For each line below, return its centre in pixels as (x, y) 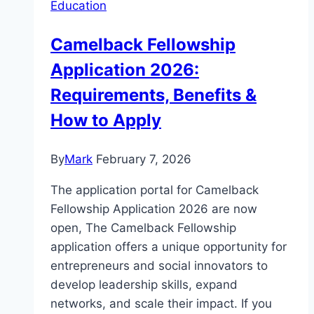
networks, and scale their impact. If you (161, 304)
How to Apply (106, 121)
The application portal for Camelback (155, 190)
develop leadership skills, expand (144, 285)
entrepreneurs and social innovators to (159, 266)
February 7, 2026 (144, 159)
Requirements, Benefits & (153, 95)
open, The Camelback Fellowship (143, 228)
